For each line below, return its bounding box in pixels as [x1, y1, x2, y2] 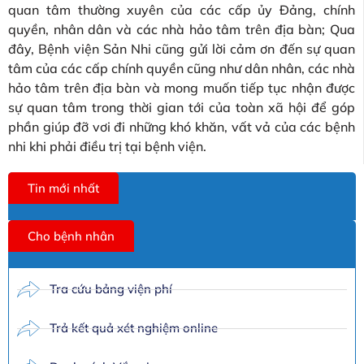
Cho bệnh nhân [28, 228, 115, 245]
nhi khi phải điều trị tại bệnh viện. [8, 138, 206, 155]
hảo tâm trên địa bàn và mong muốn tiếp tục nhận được [8, 80, 355, 97]
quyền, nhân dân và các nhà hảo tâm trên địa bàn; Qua [8, 21, 355, 38]
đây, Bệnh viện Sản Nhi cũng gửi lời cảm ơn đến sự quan [8, 41, 355, 58]
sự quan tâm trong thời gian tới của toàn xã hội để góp [8, 99, 355, 116]
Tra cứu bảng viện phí [50, 281, 172, 297]
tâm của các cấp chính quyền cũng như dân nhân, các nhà [8, 60, 355, 77]
